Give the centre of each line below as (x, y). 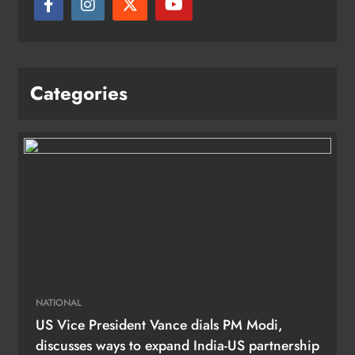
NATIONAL (59, 302)
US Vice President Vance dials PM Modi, (159, 324)
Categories (79, 93)
